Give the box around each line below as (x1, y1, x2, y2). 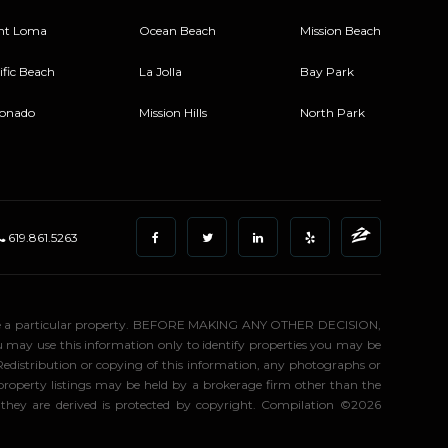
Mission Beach (299, 23, 381, 39)
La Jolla (138, 64, 182, 80)
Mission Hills (138, 105, 207, 121)
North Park (299, 105, 365, 121)
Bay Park (299, 64, 354, 80)
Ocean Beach (138, 23, 216, 39)
